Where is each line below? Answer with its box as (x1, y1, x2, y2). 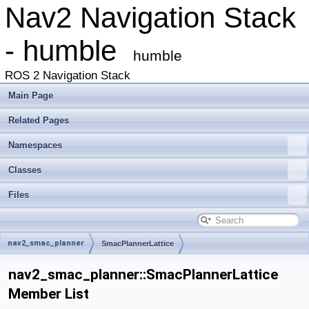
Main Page (8, 90, 53, 101)
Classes (8, 165, 41, 175)
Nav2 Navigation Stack (5, 1, 296, 34)
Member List (8, 286, 89, 302)
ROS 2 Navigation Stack (5, 69, 130, 82)
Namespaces (8, 140, 62, 150)
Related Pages (8, 115, 69, 126)
